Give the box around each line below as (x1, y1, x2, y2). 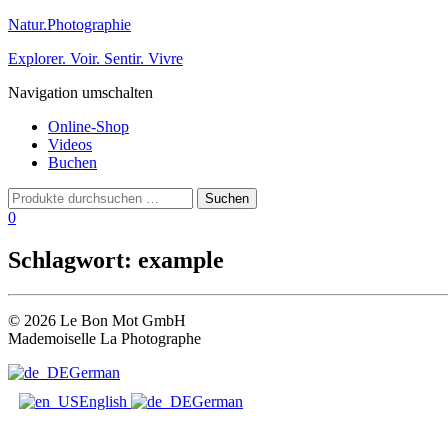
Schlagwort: (8, 246, 138, 273)
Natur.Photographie (8, 16, 131, 33)
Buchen (48, 154, 97, 171)
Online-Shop (48, 118, 129, 135)
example (138, 246, 224, 273)
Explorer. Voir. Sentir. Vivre (8, 50, 183, 67)
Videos (48, 136, 92, 153)
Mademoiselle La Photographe (8, 329, 201, 347)
